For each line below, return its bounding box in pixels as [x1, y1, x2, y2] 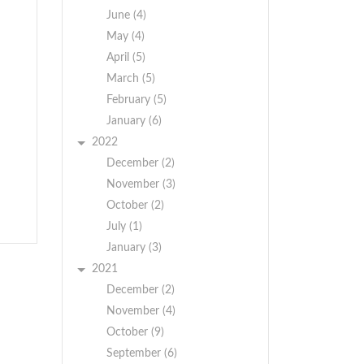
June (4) [106, 10, 146, 21]
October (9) [106, 327, 164, 338]
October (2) [106, 200, 164, 211]
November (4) [106, 305, 175, 317]
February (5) [106, 94, 167, 106]
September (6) [106, 348, 177, 359]
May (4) [106, 31, 145, 42]
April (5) [106, 52, 145, 63]
